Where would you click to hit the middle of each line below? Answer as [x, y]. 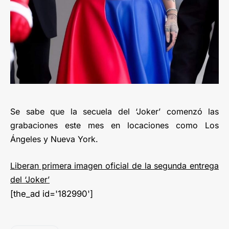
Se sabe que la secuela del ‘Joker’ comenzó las [114, 111]
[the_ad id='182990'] [52, 193]
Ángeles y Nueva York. [54, 139]
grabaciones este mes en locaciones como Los [114, 125]
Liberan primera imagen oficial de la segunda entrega [114, 165]
